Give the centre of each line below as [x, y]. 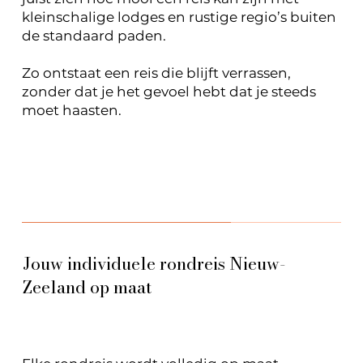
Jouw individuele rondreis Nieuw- [155, 264]
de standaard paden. [94, 35]
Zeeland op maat [88, 287]
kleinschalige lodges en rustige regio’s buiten [179, 17]
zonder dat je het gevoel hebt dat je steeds [169, 91]
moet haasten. [71, 110]
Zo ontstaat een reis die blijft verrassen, [156, 73]
